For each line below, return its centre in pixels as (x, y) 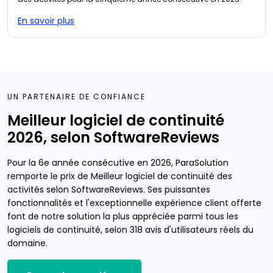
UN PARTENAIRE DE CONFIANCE (76, 97)
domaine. (27, 243)
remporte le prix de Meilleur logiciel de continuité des (120, 176)
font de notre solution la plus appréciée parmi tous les (123, 216)
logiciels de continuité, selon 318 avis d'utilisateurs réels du (130, 230)
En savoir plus (46, 21)
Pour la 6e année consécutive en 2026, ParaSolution (118, 163)
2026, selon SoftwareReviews (113, 137)
